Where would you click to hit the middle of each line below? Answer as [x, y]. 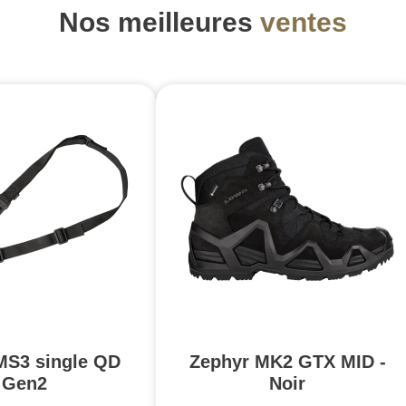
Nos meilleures [159, 22]
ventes [304, 22]
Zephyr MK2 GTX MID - [287, 361]
